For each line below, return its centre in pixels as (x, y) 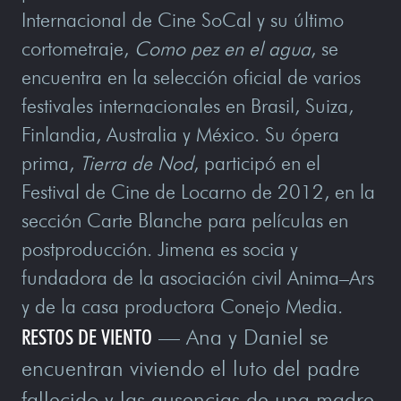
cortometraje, (78, 48)
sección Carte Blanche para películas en (185, 220)
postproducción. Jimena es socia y (160, 249)
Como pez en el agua (222, 48)
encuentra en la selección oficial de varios (191, 77)
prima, (51, 163)
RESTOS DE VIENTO (87, 337)
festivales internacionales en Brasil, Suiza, (188, 106)
